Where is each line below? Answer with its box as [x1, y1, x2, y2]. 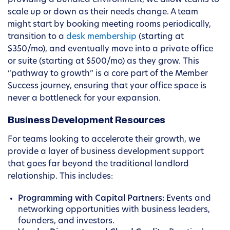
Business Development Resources [8, 115, 165, 126]
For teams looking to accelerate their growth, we [8, 136, 200, 144]
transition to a [8, 33, 66, 42]
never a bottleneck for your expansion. [8, 94, 161, 103]
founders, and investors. [18, 217, 114, 226]
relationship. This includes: [8, 172, 113, 181]
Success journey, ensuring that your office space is [8, 82, 206, 91]
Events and [164, 195, 211, 203]
